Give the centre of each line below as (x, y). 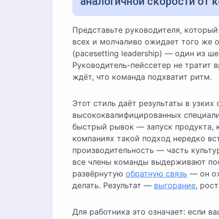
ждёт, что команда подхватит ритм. (142, 77)
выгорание (175, 185)
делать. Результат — (113, 185)
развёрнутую (99, 174)
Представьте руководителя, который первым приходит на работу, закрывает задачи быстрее (75, 30)
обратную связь (156, 174)
